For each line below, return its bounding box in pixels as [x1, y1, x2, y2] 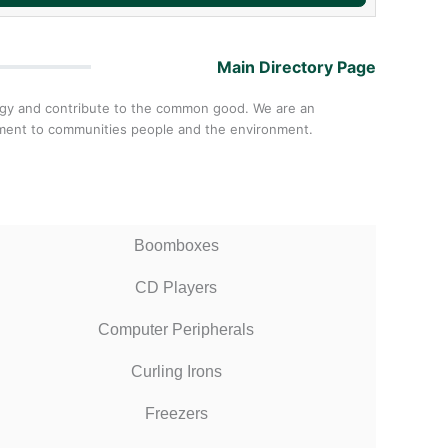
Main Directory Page [217, 57, 376, 78]
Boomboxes [133, 236, 219, 254]
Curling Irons [130, 362, 222, 380]
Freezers [144, 404, 208, 422]
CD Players [135, 278, 217, 296]
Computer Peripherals [98, 320, 254, 338]
